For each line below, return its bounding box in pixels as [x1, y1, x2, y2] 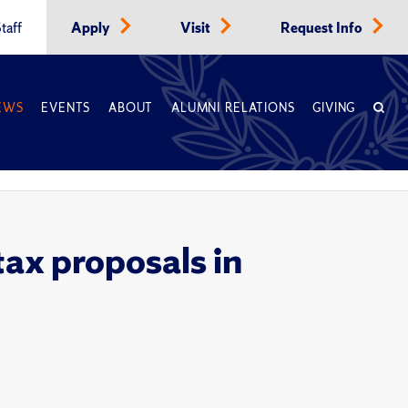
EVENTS [41, 100, 91, 116]
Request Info [280, 19, 365, 37]
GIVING [312, 100, 356, 116]
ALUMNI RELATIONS [171, 100, 295, 116]
